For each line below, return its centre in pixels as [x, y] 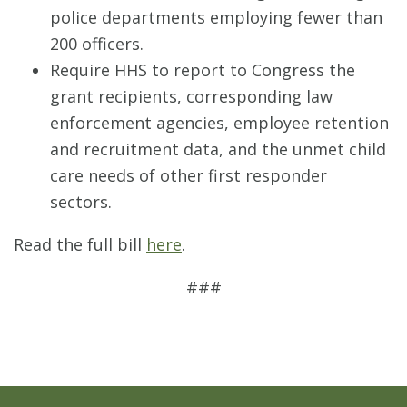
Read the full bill [80, 244]
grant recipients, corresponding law [191, 96]
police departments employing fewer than [216, 17]
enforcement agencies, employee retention [219, 122]
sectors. [83, 201]
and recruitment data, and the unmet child [218, 149]
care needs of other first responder [189, 175]
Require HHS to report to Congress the [203, 69]
